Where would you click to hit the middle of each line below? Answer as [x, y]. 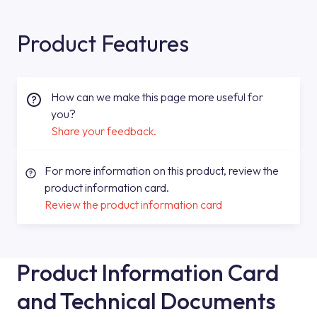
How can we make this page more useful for [157, 97]
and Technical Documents [146, 301]
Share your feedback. [104, 131]
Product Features [103, 43]
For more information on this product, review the [161, 171]
